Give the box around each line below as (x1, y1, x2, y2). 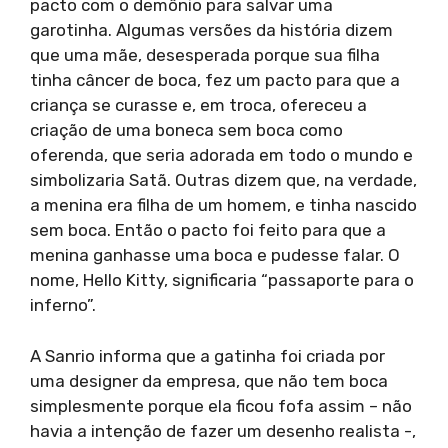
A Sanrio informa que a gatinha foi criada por (30, 345, 385, 366)
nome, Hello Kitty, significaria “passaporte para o (30, 270, 414, 291)
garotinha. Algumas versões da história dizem (30, 20, 393, 41)
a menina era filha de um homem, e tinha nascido (30, 195, 417, 216)
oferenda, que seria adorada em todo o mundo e (30, 145, 413, 166)
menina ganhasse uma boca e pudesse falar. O (30, 245, 400, 266)
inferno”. (30, 295, 96, 316)
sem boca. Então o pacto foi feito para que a (30, 220, 386, 241)
